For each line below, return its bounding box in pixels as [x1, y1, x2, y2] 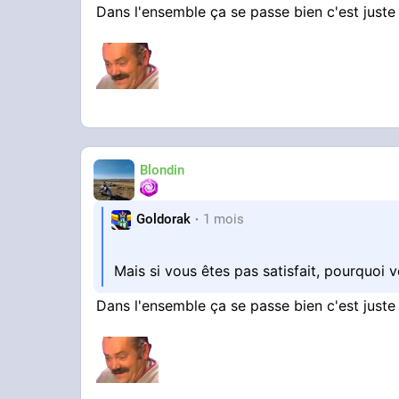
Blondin [140, 162, 185, 179]
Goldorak [136, 211, 191, 228]
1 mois [203, 211, 245, 228]
